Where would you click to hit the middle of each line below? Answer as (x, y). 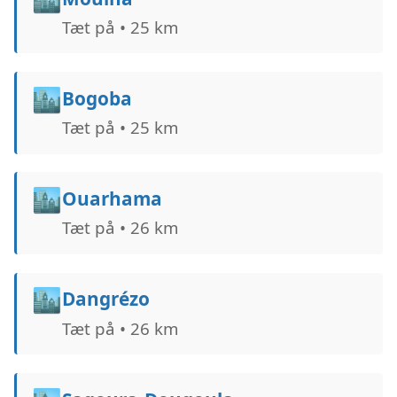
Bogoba (97, 98)
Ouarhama (112, 199)
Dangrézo (105, 299)
